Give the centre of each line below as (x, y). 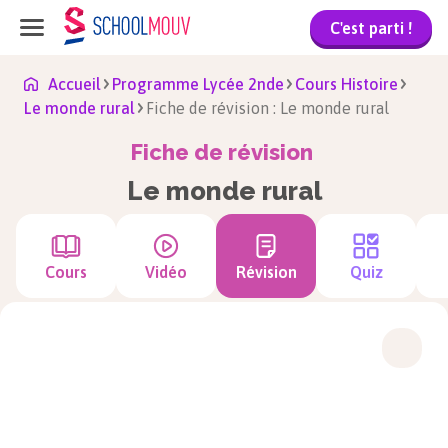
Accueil (74, 84)
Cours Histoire (346, 84)
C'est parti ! (371, 27)
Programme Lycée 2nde (198, 84)
